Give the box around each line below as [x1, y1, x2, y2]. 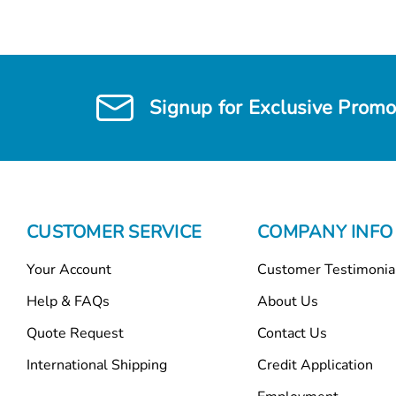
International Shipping [27, 354, 167, 375]
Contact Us [257, 323, 327, 343]
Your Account [27, 259, 111, 279]
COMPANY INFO [257, 220, 392, 244]
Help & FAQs [27, 291, 110, 311]
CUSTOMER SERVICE [27, 220, 202, 244]
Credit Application [257, 354, 373, 375]
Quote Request [27, 323, 124, 343]
